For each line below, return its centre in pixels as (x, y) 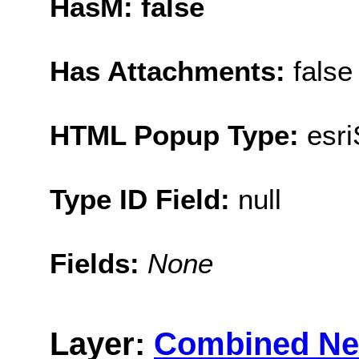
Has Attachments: (171, 71)
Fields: (99, 263)
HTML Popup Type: (178, 135)
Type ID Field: (144, 199)
